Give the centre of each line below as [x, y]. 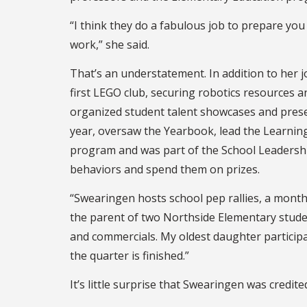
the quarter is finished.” [130, 255]
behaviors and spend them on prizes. [166, 169]
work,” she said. [110, 44]
